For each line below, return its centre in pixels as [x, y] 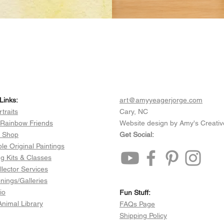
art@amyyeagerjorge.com [161, 100]
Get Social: [137, 134]
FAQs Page [137, 204]
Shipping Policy [143, 215]
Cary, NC [134, 111]
